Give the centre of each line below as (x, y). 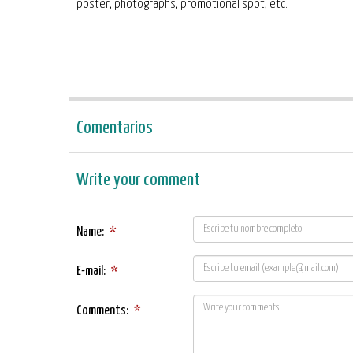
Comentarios (115, 128)
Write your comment (138, 180)
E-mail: (91, 271)
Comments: (102, 311)
